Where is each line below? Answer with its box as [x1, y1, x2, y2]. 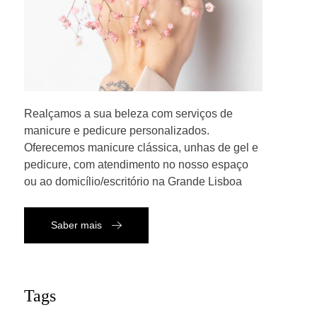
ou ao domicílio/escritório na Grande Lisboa [24, 175, 243, 188]
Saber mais [51, 219, 103, 231]
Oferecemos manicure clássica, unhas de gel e [24, 141, 259, 154]
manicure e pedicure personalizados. [24, 124, 210, 137]
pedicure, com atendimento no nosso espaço [24, 158, 249, 171]
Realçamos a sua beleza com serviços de [24, 107, 234, 120]
